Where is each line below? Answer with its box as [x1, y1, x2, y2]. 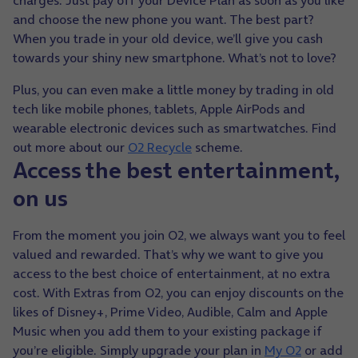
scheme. [192, 138, 243, 157]
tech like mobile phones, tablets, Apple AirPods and [13, 100, 305, 118]
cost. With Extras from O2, [13, 284, 166, 302]
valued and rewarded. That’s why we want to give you [13, 245, 324, 264]
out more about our [13, 138, 128, 157]
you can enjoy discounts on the [166, 284, 344, 302]
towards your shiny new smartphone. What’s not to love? [13, 49, 336, 67]
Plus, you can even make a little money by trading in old [13, 81, 334, 99]
